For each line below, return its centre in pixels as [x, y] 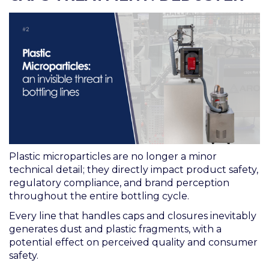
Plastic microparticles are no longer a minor [113, 156]
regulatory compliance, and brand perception [119, 183]
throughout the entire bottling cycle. [99, 196]
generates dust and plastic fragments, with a [115, 229]
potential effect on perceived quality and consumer [133, 242]
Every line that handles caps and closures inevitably [133, 216]
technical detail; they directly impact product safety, [134, 169]
